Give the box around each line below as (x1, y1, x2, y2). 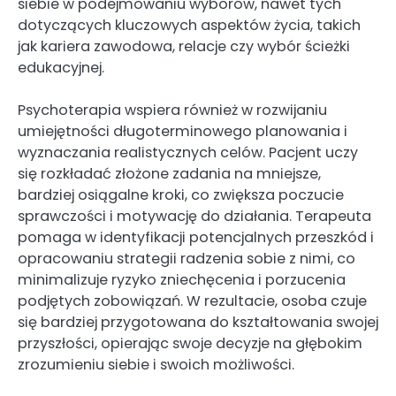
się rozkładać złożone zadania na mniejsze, (18, 164, 321, 185)
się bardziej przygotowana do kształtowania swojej (18, 312, 378, 333)
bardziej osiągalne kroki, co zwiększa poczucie (18, 185, 344, 206)
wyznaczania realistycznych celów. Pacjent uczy (18, 142, 358, 164)
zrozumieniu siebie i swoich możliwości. (18, 354, 294, 376)
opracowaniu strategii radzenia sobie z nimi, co (18, 248, 355, 270)
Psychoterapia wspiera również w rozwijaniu (18, 100, 327, 121)
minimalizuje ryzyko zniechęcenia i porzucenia (18, 270, 346, 291)
